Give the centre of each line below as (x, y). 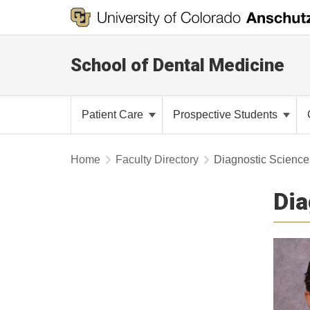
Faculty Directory (157, 159)
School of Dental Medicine (177, 65)
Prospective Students (227, 115)
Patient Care (114, 115)
